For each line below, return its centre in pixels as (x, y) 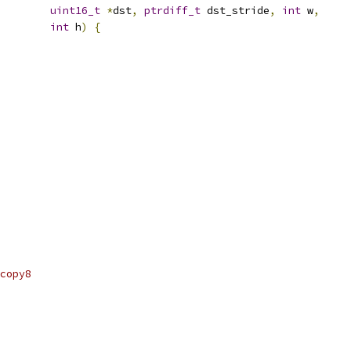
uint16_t (75, 11)
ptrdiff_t (172, 11)
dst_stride (235, 11)
